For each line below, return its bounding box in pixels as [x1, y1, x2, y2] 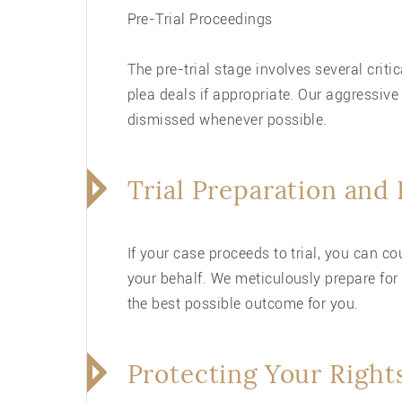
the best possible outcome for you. [127, 295, 359, 312]
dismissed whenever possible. [127, 111, 328, 128]
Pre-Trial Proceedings [127, 11, 273, 28]
